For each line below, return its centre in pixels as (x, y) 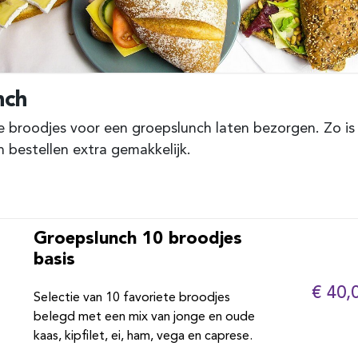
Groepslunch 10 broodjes (137, 237)
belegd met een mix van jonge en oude (144, 317)
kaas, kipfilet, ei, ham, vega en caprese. (143, 336)
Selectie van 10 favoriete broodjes (131, 298)
